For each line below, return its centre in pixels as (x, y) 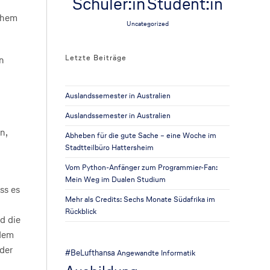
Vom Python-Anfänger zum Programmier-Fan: (142, 167)
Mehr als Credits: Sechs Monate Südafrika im (140, 199)
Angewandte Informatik (156, 253)
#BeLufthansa (90, 253)
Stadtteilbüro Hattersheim (110, 147)
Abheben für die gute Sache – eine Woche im (141, 135)
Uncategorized (147, 24)
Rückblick (81, 211)
